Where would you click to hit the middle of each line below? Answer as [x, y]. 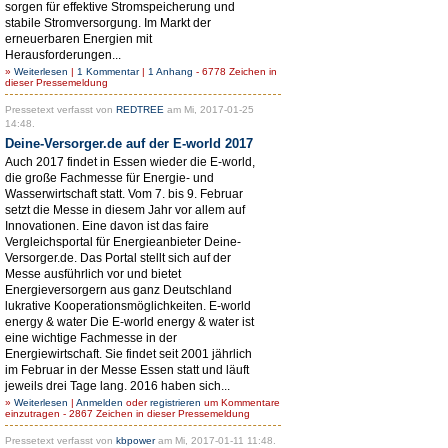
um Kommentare [240, 402]
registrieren [175, 402]
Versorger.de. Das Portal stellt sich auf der [118, 257]
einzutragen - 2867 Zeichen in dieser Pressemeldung [127, 413]
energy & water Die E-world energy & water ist [129, 321]
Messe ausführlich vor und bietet [93, 273]
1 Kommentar [108, 71]
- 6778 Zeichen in [235, 71]
